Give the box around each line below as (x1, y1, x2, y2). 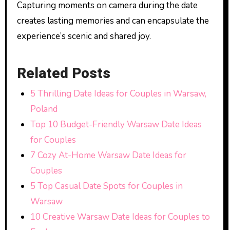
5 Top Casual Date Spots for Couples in (30, 180, 183, 192)
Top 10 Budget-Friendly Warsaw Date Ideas (30, 119, 202, 130)
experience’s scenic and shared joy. (16, 30, 151, 42)
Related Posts (16, 63, 110, 84)
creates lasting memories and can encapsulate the (16, 14, 209, 27)
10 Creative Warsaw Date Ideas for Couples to (30, 211, 210, 223)
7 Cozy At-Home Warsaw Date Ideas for (30, 149, 186, 161)
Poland (30, 103, 57, 115)
